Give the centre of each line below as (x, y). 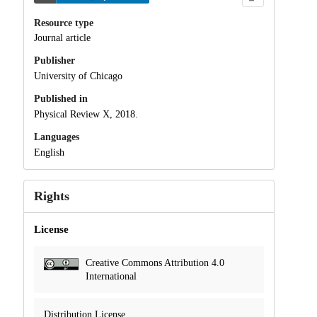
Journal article (62, 38)
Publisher (54, 61)
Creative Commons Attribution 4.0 (155, 263)
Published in (60, 99)
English (49, 152)
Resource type (63, 23)
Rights (51, 196)
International (111, 276)
